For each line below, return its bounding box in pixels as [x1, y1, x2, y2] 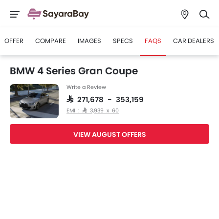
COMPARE [35, 36, 66, 45]
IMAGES [78, 36, 101, 45]
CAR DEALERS [173, 36, 214, 45]
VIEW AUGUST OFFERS [73, 130, 146, 139]
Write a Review [66, 83, 106, 91]
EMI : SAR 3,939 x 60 [66, 108, 119, 113]
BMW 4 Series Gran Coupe [10, 64, 138, 78]
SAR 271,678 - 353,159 [66, 95, 143, 103]
